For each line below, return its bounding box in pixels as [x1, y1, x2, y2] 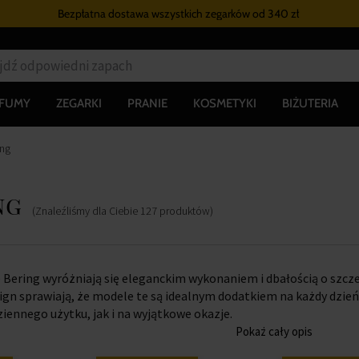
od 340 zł [252, 6, 300, 21]
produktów [159, 204, 210, 218]
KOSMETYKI [193, 95, 256, 111]
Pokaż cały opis [235, 324, 313, 339]
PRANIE [127, 95, 167, 111]
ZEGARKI [56, 95, 102, 111]
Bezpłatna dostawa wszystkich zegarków [58, 6, 253, 21]
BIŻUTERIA [282, 95, 338, 111]
